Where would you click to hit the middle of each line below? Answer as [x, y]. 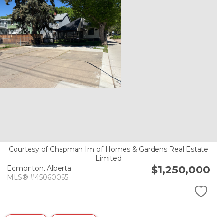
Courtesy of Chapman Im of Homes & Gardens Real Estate [108, 149]
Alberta [59, 168]
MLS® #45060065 [38, 178]
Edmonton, [27, 168]
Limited [108, 158]
